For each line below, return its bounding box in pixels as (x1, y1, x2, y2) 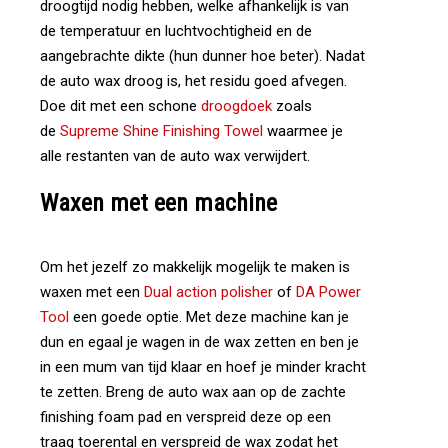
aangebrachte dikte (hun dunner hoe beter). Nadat (40, 47, 365, 65)
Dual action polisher (144, 283, 273, 301)
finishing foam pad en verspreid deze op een (40, 408, 331, 426)
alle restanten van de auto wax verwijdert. (40, 147, 310, 165)
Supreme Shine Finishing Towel (60, 122, 267, 140)
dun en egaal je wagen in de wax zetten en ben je (40, 333, 359, 351)
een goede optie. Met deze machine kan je (69, 308, 349, 326)
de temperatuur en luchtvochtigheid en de (40, 22, 312, 40)
